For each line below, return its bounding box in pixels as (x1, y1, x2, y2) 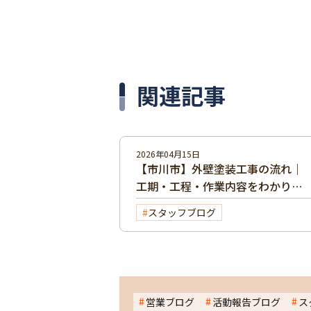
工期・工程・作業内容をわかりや (136, 177, 303, 194)
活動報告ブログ (212, 294, 280, 309)
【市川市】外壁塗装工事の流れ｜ (136, 160, 303, 177)
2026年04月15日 (136, 147, 200, 160)
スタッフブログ (148, 205, 216, 219)
